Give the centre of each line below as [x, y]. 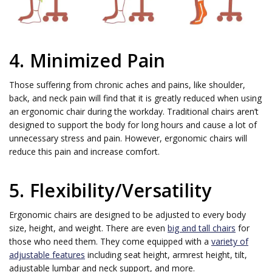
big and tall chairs [202, 228]
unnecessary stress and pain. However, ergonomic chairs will [128, 138]
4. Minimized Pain [87, 61]
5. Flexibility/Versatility [110, 190]
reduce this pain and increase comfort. [84, 152]
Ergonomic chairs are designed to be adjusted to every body [127, 214]
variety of [230, 241]
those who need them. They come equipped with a [110, 241]
